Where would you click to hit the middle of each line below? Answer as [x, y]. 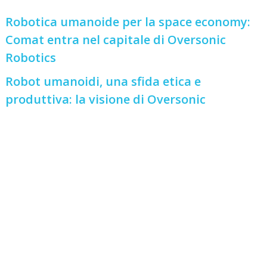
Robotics [31, 58]
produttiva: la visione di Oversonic [106, 100]
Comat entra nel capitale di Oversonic [116, 40]
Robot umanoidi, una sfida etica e [103, 82]
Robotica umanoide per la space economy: [128, 22]
